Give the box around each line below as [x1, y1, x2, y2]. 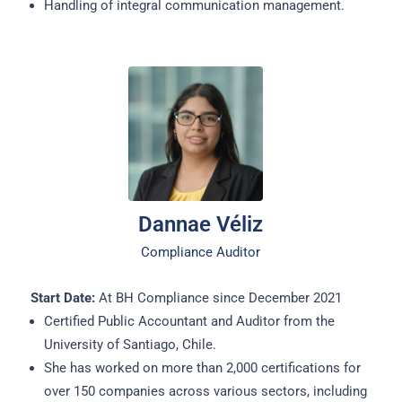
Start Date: [30, 290, 95, 307]
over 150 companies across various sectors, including [43, 383, 367, 400]
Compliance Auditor [141, 244, 261, 261]
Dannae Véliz [138, 212, 264, 238]
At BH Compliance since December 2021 [94, 290, 342, 307]
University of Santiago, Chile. [43, 336, 216, 354]
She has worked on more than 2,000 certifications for [43, 360, 361, 377]
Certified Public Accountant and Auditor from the [43, 313, 335, 330]
